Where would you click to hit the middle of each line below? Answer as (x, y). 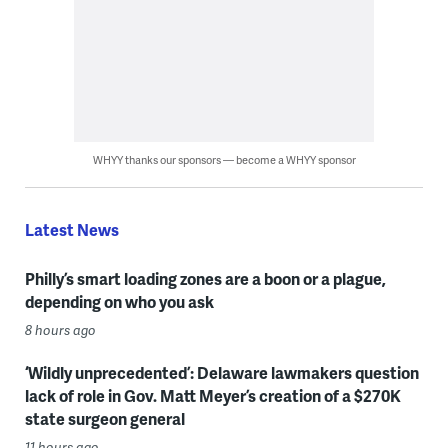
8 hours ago (60, 329)
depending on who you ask (119, 301)
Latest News (71, 229)
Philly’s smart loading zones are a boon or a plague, (205, 278)
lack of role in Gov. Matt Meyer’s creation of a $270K (212, 395)
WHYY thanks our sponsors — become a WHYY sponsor (224, 159)
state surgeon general (104, 418)
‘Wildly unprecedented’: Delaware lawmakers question (221, 372)
